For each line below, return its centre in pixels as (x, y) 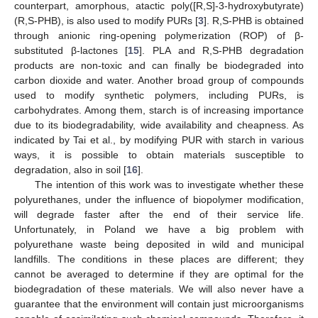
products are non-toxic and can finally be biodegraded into (159, 65)
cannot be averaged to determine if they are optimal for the (159, 274)
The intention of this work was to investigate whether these (169, 184)
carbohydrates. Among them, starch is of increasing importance (159, 110)
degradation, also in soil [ (70, 169)
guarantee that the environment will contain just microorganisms (159, 303)
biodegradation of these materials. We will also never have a (159, 289)
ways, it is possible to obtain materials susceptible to (159, 154)
